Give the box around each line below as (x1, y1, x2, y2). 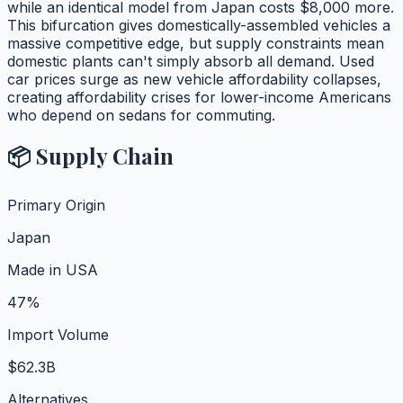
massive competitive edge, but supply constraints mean (7, 33, 384, 52)
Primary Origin (7, 196, 105, 215)
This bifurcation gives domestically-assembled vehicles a (7, 15, 390, 34)
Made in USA (7, 261, 98, 280)
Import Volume (7, 326, 109, 345)
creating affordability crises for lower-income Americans (7, 87, 391, 106)
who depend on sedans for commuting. (7, 105, 275, 124)
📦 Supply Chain (7, 141, 174, 171)
